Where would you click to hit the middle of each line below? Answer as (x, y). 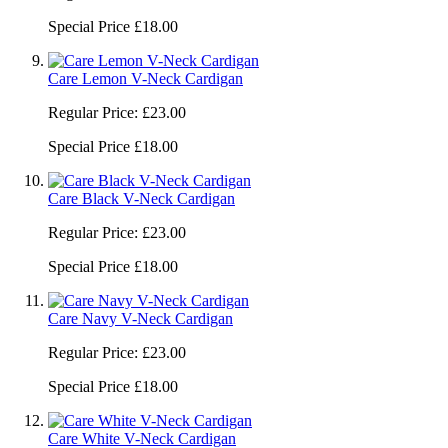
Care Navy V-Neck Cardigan (140, 318)
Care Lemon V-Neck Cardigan (145, 78)
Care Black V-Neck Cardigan (141, 198)
